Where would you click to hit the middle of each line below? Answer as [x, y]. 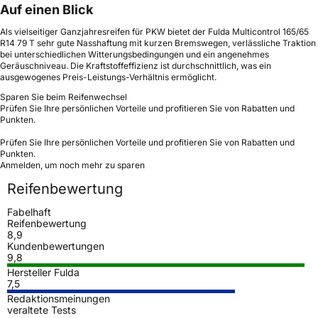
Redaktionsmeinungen [59, 298]
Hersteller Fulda [43, 272]
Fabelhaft [29, 212]
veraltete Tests [42, 309]
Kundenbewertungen [56, 246]
